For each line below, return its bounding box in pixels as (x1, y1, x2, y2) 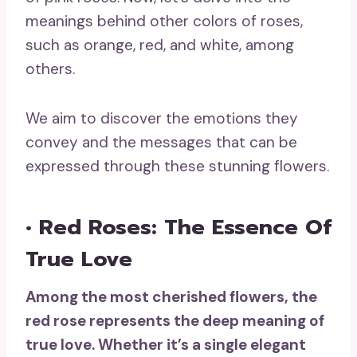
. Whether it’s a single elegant (92, 335, 306, 355)
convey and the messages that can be (25, 132, 297, 153)
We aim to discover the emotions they (25, 108, 298, 129)
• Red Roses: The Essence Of (25, 210, 331, 243)
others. (25, 59, 75, 80)
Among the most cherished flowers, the (25, 287, 317, 308)
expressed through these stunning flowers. (25, 156, 329, 177)
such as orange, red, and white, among (25, 35, 294, 56)
